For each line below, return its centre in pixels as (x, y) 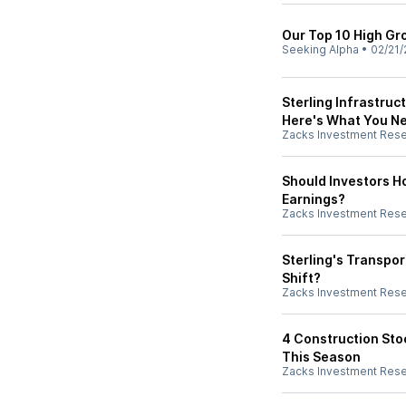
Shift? (301, 278)
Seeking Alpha (320, 49)
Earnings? (314, 199)
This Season (321, 357)
